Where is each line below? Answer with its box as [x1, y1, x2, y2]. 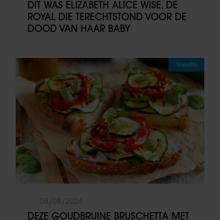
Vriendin [176, 60, 196, 69]
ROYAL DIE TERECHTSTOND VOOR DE [27, 10, 187, 23]
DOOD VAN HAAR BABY [27, 22, 130, 34]
